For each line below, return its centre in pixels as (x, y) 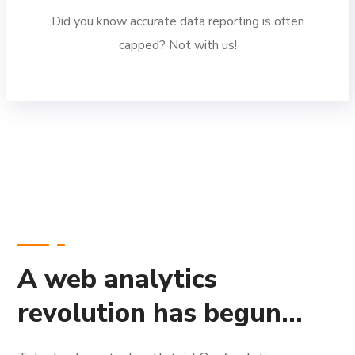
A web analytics (118, 279)
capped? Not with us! (177, 45)
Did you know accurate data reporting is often (177, 21)
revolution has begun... (160, 313)
